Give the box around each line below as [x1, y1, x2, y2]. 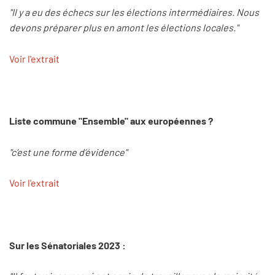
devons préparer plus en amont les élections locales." [9, 21, 238, 34]
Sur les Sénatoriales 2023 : [9, 239, 126, 251]
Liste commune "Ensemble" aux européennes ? [9, 115, 215, 127]
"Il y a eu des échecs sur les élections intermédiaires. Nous [9, 6, 259, 18]
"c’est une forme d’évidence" [9, 145, 127, 158]
